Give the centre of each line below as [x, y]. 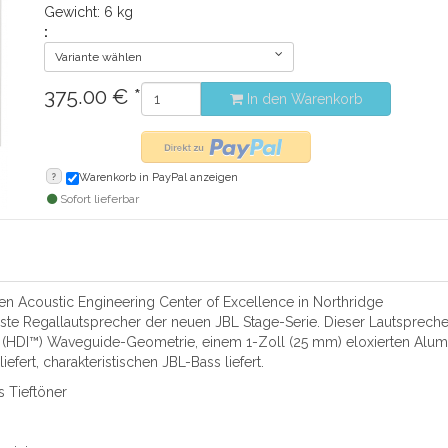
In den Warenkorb [302, 99]
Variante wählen [98, 57]
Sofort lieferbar [98, 199]
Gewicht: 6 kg [88, 12]
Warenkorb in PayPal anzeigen [158, 177]
